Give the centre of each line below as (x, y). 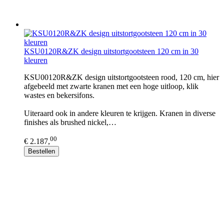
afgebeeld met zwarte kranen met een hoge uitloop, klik (111, 86)
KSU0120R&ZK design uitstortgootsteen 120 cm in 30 (111, 51)
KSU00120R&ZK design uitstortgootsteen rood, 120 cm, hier (121, 77)
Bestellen (41, 151)
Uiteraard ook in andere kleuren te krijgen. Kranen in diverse (120, 113)
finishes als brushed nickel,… (70, 122)
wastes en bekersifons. (59, 95)
